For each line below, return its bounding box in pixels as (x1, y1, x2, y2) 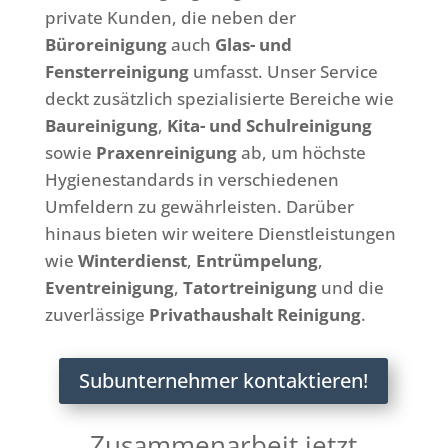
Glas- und (214, 32, 292, 56)
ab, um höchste (236, 140, 366, 164)
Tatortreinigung (182, 275, 317, 299)
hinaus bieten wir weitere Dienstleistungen (44, 221, 396, 245)
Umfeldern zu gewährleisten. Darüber (44, 194, 354, 218)
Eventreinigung (44, 275, 174, 299)
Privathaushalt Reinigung (148, 302, 361, 326)
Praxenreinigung (95, 140, 237, 164)
